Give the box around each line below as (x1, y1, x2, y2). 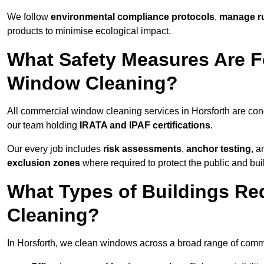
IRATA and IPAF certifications (80, 120, 210, 131)
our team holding (7, 120, 80, 131)
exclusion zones (7, 158, 80, 169)
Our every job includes (7, 144, 103, 154)
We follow (7, 12, 51, 22)
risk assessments (103, 144, 181, 154)
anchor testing (186, 144, 251, 154)
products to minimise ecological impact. (7, 26, 171, 37)
